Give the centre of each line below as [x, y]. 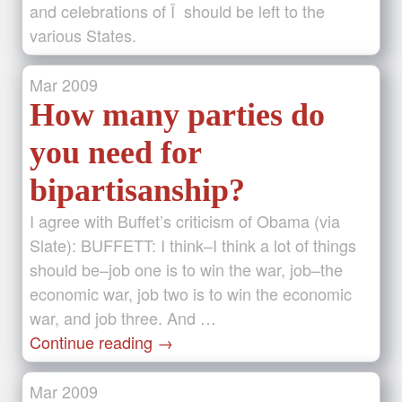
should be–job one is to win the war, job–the [186, 269]
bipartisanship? [137, 190]
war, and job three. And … [123, 318]
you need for [115, 153]
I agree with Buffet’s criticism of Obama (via [185, 221]
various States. [83, 35]
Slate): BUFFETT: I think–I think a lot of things [193, 245]
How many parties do [177, 115]
